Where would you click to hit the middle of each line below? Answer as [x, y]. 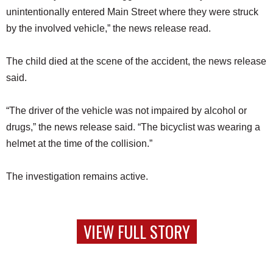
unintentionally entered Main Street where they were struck [132, 12]
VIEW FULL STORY [136, 231]
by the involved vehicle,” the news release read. [108, 28]
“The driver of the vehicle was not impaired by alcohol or [126, 110]
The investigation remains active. [78, 176]
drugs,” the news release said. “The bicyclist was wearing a [133, 127]
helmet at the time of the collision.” [79, 143]
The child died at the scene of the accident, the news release [136, 61]
